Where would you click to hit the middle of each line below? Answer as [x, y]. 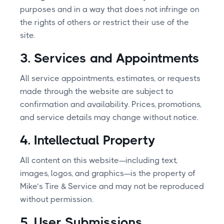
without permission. [57, 199]
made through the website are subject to [97, 91]
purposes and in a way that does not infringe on [110, 9]
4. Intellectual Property [88, 140]
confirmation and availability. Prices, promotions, [111, 104]
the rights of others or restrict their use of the [104, 22]
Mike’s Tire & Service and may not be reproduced [112, 186]
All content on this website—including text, [99, 160]
